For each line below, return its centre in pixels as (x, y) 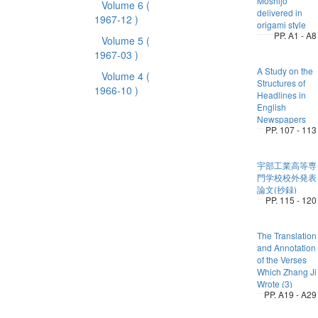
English (271, 107)
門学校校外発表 (286, 177)
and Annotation (286, 247)
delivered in (279, 12)
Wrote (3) (274, 284)
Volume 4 (124, 76)
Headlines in (281, 95)
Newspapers (281, 119)
